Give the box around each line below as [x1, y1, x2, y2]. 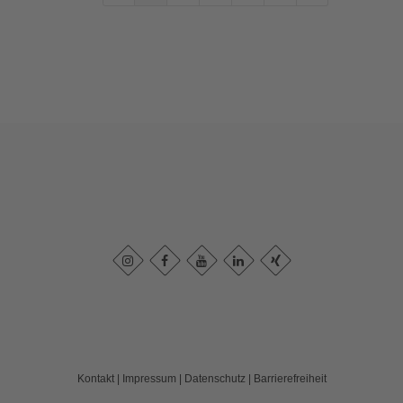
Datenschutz [184, 372, 246, 386]
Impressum [121, 372, 176, 386]
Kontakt [76, 372, 114, 386]
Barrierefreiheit [253, 372, 327, 386]
